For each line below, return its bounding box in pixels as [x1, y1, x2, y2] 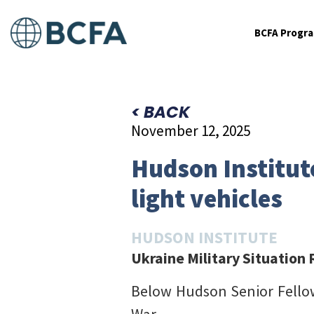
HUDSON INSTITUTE [131, 227, 278, 247]
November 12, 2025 [131, 121, 250, 140]
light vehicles [131, 183, 282, 214]
